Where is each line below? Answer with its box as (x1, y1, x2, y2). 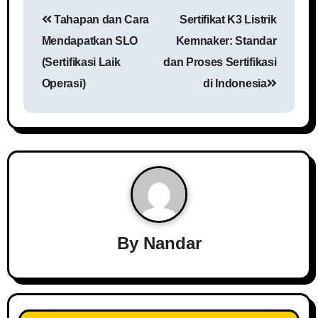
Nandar (143, 234, 202, 253)
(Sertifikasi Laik (41, 55, 121, 68)
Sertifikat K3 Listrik (179, 13, 277, 26)
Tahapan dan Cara (51, 13, 149, 26)
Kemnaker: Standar (175, 34, 277, 47)
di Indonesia (203, 77, 267, 89)
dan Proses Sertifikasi (163, 55, 277, 68)
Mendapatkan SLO (41, 34, 138, 47)
